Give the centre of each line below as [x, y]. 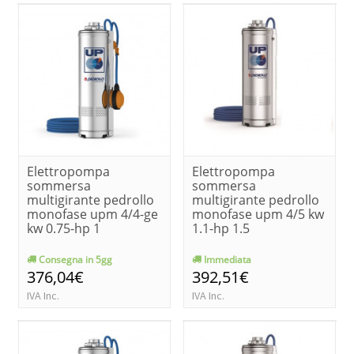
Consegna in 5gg [74, 259]
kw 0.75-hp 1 [64, 228]
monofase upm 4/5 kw [258, 214]
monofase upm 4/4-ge [92, 214]
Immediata [226, 259]
